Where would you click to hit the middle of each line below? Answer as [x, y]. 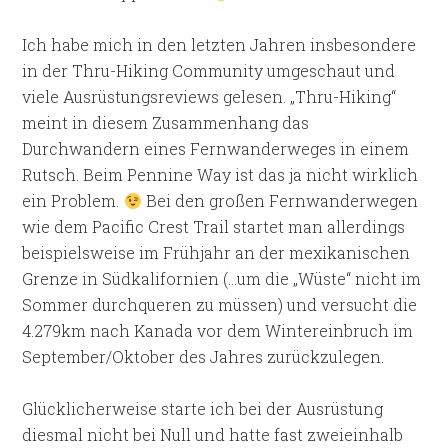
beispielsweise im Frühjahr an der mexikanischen [216, 252]
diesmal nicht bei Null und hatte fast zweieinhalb [213, 434]
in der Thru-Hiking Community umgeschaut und [209, 70]
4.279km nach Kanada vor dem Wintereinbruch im [218, 330]
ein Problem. [73, 200]
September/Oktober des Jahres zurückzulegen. [203, 356]
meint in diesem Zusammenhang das [166, 122]
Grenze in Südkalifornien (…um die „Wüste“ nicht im [222, 278]
